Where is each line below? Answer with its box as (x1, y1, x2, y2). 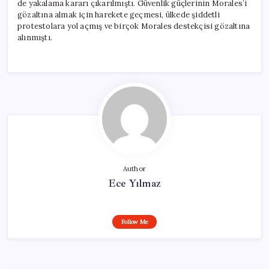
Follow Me (121, 217, 148, 226)
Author (122, 164, 147, 173)
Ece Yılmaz (108, 176, 161, 190)
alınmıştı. (17, 32, 52, 43)
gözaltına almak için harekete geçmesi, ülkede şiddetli (17, 9, 220, 20)
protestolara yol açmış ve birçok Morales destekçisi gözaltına (17, 20, 250, 31)
